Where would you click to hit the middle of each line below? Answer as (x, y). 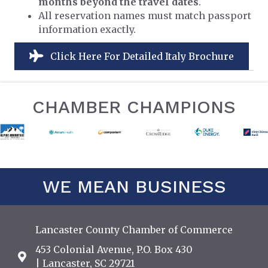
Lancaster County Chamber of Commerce (134, 230)
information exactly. (87, 29)
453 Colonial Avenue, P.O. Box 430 (114, 250)
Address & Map (54, 258)
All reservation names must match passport (145, 15)
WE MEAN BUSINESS (134, 187)
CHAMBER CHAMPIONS (134, 107)
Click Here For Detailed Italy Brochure (142, 56)
